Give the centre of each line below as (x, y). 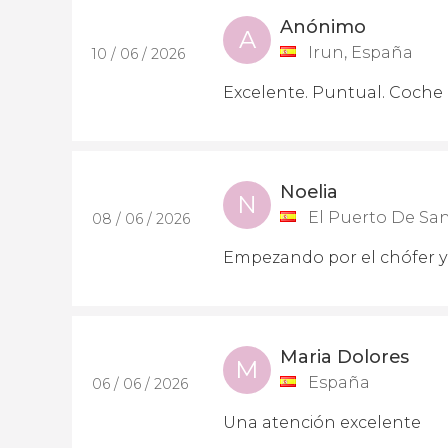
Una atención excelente (322, 422)
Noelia (309, 192)
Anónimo (323, 27)
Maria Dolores (344, 357)
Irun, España (360, 52)
